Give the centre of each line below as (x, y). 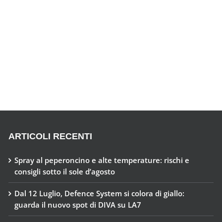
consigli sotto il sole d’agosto (64, 171)
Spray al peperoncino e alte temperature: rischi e (102, 160)
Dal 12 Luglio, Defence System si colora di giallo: (99, 193)
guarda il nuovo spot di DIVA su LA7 (78, 204)
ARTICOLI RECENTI (50, 136)
